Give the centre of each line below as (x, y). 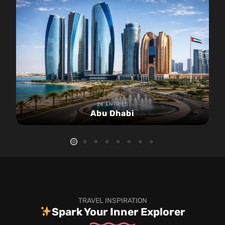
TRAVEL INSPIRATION (113, 200)
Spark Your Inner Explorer (118, 211)
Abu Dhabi (113, 113)
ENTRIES (117, 104)
